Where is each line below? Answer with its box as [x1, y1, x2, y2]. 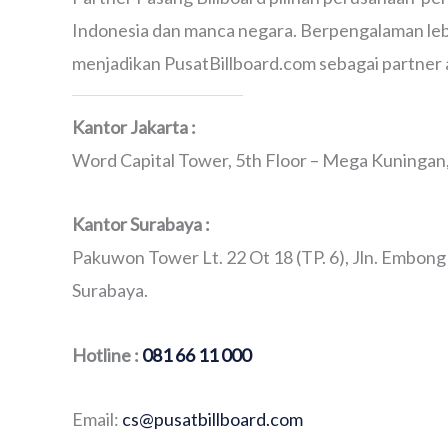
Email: [72, 408, 122, 430]
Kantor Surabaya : [72, 213, 210, 235]
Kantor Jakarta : [72, 115, 196, 138]
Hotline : [72, 343, 142, 366]
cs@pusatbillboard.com [122, 408, 303, 430]
